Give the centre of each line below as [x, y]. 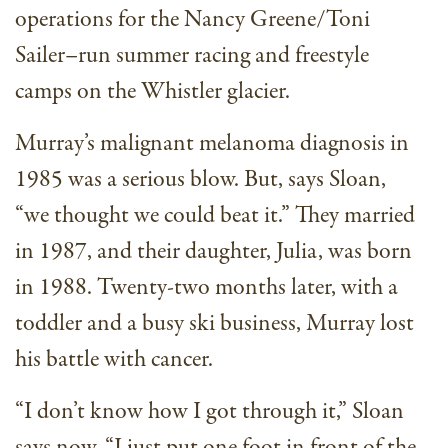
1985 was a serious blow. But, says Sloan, [200, 180]
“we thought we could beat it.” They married [215, 216]
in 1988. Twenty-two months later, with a [206, 288]
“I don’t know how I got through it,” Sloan [209, 412]
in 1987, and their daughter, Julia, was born [213, 252]
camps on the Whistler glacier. [152, 92]
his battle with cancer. [114, 360]
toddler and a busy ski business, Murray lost [214, 324]
